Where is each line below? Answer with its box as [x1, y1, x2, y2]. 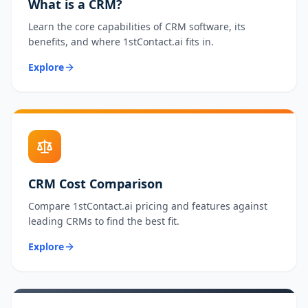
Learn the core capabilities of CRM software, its [28, 20, 245, 33]
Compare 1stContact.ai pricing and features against [28, 199, 267, 212]
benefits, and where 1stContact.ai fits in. [28, 35, 214, 48]
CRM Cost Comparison [28, 175, 163, 192]
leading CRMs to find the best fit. [28, 214, 179, 228]
